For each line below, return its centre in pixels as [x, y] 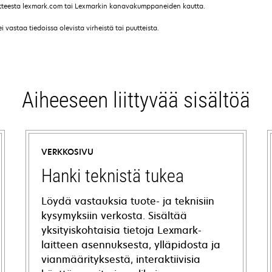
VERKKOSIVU [67, 152]
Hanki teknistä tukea [112, 176]
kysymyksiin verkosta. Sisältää [114, 216]
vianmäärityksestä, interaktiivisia [121, 259]
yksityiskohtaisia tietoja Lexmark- [121, 230]
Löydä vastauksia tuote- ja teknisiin [127, 201]
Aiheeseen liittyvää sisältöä [136, 100]
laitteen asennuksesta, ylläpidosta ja [131, 245]
